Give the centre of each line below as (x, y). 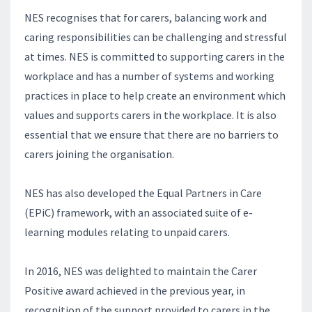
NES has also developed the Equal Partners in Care (143, 193)
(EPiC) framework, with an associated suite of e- (139, 212)
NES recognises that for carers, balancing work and (146, 17)
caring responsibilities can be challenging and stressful (156, 37)
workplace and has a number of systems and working (149, 76)
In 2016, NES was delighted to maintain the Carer (141, 271)
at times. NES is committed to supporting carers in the (155, 56)
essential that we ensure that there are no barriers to (151, 134)
